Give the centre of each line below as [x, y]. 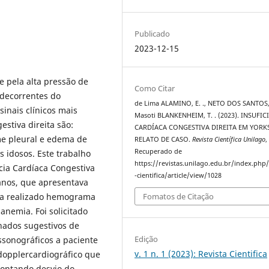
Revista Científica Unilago [229, 139]
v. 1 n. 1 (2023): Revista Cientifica [201, 254]
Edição [147, 239]
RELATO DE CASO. [164, 139]
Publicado [153, 33]
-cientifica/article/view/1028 [178, 175]
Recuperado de [159, 151]
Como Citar [155, 88]
